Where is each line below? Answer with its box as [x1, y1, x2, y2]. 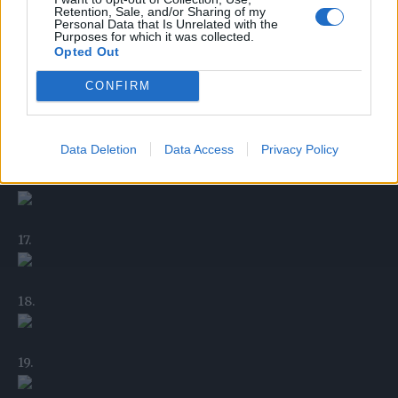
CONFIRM [84, 79, 151, 92]
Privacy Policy [260, 141, 338, 156]
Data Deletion [60, 141, 137, 156]
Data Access [163, 141, 234, 156]
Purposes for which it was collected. [54, 28, 254, 44]
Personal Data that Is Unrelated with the [54, 16, 278, 31]
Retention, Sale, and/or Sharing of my [54, 4, 266, 19]
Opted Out [54, 44, 120, 59]
